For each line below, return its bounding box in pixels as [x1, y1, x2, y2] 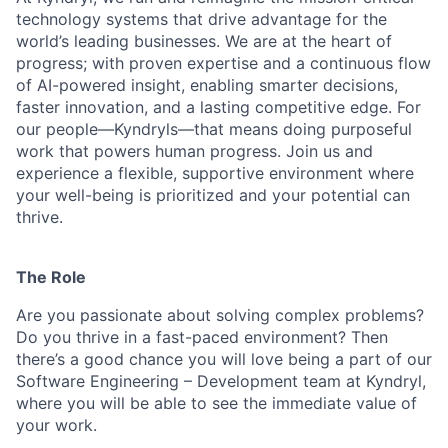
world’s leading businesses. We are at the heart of [16, 31, 392, 51]
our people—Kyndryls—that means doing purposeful [16, 119, 412, 139]
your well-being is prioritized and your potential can [16, 185, 410, 205]
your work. [16, 415, 97, 435]
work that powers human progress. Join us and [16, 141, 373, 161]
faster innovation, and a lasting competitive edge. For [16, 97, 421, 117]
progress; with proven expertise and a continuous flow [16, 53, 431, 73]
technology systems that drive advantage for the [16, 9, 387, 29]
